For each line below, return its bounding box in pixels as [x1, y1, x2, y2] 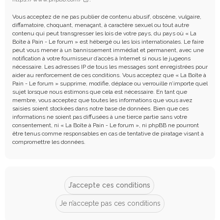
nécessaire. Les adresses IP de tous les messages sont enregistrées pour [12, 63, 208, 70]
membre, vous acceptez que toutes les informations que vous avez [12, 96, 192, 104]
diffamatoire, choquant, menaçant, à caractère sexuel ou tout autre [12, 21, 189, 28]
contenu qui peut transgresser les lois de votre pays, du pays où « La [12, 29, 196, 37]
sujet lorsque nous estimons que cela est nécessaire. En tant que [12, 88, 187, 95]
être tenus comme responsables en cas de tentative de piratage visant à [12, 130, 204, 137]
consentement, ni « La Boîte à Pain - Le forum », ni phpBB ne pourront [12, 121, 199, 129]
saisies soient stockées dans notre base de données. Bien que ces [12, 105, 189, 112]
